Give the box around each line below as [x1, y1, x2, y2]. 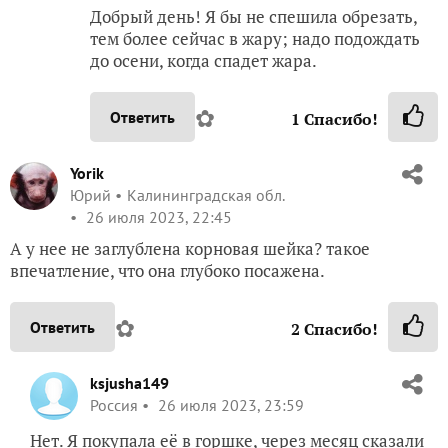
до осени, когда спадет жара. [90, 48, 317, 72]
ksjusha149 [90, 372, 169, 393]
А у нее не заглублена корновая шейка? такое [10, 236, 370, 260]
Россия [90, 394, 138, 415]
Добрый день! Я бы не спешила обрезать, [90, 4, 417, 28]
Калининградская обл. [127, 184, 284, 205]
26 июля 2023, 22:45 [82, 206, 232, 227]
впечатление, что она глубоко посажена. [10, 258, 325, 282]
